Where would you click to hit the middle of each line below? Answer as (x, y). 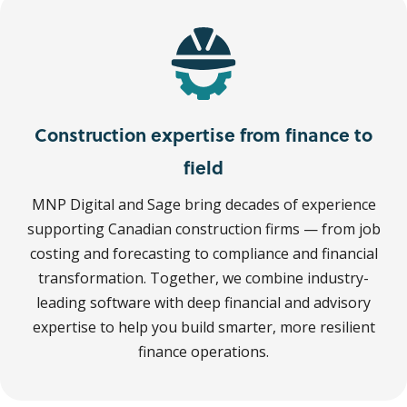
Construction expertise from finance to (203, 135)
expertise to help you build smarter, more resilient (203, 328)
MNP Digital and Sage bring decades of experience (203, 205)
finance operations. (203, 352)
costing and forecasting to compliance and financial (203, 254)
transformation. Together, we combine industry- (203, 278)
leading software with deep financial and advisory (203, 303)
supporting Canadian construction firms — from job (203, 229)
